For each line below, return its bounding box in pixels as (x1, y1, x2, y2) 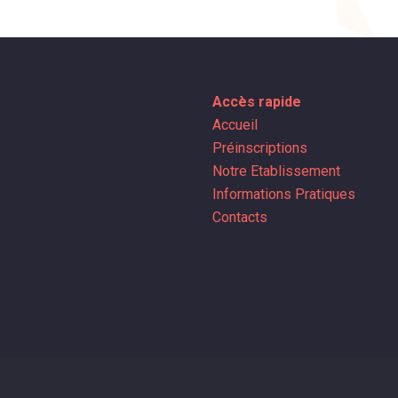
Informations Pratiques (212, 186, 359, 203)
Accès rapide (212, 93, 301, 111)
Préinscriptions (212, 139, 311, 157)
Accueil (212, 116, 261, 134)
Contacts (212, 209, 271, 227)
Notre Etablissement (212, 163, 344, 180)
